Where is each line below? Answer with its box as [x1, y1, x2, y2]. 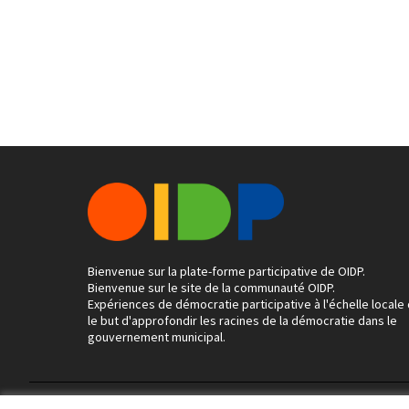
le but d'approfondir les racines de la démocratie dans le [88, 312, 397, 329]
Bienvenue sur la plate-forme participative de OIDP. [88, 263, 365, 279]
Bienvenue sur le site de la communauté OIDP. [88, 279, 335, 296]
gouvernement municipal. [88, 329, 225, 345]
